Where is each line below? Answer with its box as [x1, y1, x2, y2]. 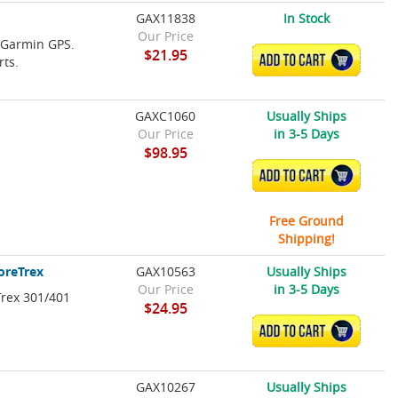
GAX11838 [135, 10, 195, 28]
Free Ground [268, 212, 344, 230]
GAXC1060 [135, 107, 196, 125]
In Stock [283, 10, 330, 28]
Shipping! [277, 230, 335, 248]
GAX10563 [135, 263, 195, 281]
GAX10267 [135, 378, 195, 396]
